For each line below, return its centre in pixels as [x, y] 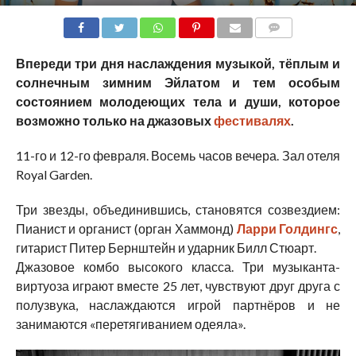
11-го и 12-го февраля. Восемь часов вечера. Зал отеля [178, 155]
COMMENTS [287, 46]
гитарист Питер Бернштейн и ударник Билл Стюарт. [166, 247]
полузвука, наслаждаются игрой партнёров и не [178, 304]
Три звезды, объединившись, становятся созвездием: [178, 209]
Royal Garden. [54, 174]
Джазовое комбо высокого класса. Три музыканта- [178, 266]
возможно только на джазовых [114, 120]
